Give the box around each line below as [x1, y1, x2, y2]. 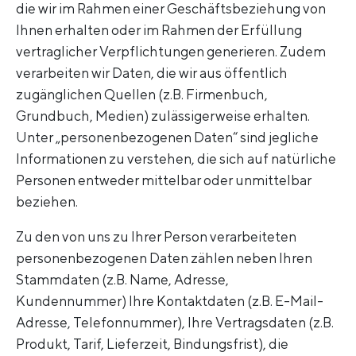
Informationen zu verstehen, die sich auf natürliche [16, 150, 336, 168]
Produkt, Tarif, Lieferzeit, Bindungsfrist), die [16, 335, 288, 353]
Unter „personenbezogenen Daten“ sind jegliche [16, 129, 319, 146]
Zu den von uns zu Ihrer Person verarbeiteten [16, 228, 296, 246]
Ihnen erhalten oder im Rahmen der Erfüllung [16, 21, 302, 39]
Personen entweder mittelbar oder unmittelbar [16, 172, 311, 189]
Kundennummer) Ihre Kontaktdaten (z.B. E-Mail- [16, 292, 323, 310]
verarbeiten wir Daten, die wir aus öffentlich [16, 64, 288, 82]
